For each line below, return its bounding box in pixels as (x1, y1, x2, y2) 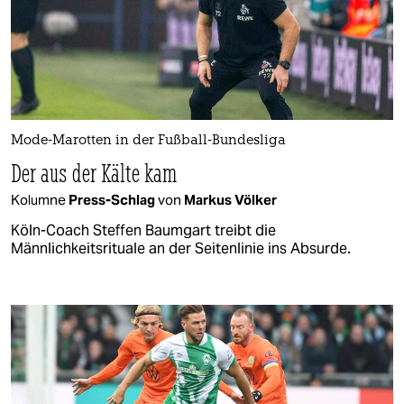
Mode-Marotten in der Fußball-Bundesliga (11, 134, 286, 149)
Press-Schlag (69, 191, 158, 209)
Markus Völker (184, 191, 277, 209)
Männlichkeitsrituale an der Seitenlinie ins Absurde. (11, 239, 351, 259)
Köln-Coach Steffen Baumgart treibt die (11, 221, 276, 241)
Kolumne (11, 191, 69, 209)
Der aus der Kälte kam (11, 157, 178, 189)
